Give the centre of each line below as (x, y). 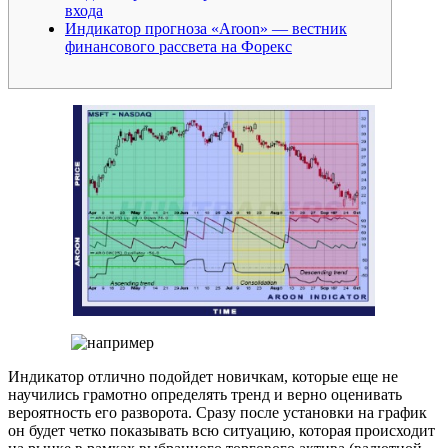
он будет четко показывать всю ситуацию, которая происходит (221, 430)
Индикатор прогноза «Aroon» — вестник (206, 28)
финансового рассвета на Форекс (178, 46)
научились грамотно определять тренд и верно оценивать (205, 394)
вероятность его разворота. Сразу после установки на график (217, 412)
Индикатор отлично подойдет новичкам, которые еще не (203, 376)
